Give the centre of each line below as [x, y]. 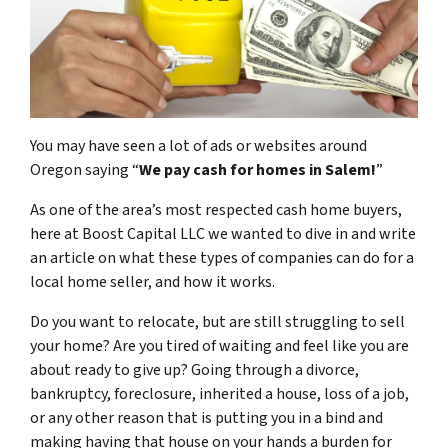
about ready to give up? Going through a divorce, [194, 369]
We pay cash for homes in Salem [255, 169]
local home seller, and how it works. [152, 281]
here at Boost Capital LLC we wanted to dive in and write [223, 233]
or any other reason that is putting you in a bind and [206, 417]
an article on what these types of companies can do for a [222, 257]
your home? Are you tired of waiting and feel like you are [219, 345]
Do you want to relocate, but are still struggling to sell [217, 321]
